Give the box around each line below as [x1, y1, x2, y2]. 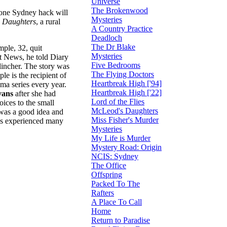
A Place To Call [91, 198, 142, 206]
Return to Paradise [91, 216, 150, 224]
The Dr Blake [91, 43, 135, 51]
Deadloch [91, 33, 122, 42]
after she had [13, 89, 56, 98]
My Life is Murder [91, 134, 150, 142]
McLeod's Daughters [91, 106, 158, 115]
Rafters [91, 188, 114, 197]
